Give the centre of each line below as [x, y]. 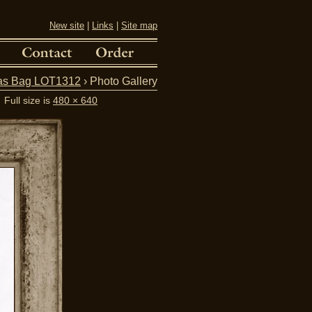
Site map [139, 25]
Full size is [29, 101]
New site [67, 25]
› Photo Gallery [119, 81]
